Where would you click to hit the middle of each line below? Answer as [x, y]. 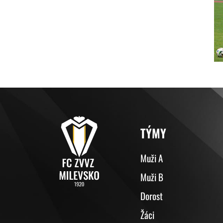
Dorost [152, 195]
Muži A [152, 158]
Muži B [152, 176]
